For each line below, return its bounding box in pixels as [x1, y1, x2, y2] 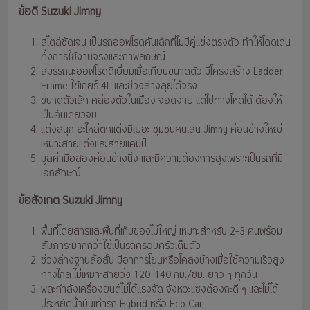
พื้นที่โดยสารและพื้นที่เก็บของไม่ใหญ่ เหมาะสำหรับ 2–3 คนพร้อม [41, 224, 282, 240]
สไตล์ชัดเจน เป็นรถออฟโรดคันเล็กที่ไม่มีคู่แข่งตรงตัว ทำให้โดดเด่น [41, 35, 291, 51]
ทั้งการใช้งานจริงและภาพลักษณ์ [41, 49, 165, 66]
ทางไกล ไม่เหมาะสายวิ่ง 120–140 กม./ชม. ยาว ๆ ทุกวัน [41, 267, 257, 284]
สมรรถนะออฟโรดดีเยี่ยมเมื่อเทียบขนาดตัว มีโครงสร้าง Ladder [41, 64, 283, 80]
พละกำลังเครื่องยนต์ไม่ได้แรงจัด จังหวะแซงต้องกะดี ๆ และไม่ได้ [41, 282, 278, 298]
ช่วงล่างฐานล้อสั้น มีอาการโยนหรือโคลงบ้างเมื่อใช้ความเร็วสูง [41, 253, 284, 269]
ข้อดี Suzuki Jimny [19, 3, 101, 21]
